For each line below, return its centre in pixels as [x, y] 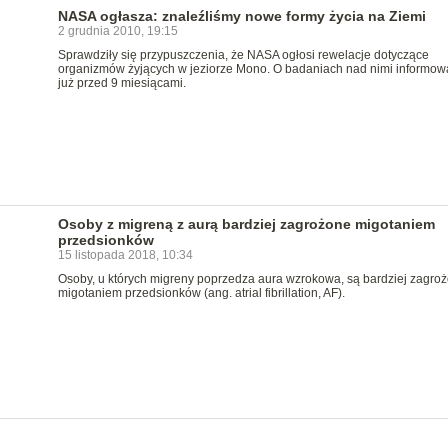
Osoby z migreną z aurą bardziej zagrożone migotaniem [246, 223]
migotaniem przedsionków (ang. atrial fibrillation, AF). [201, 292]
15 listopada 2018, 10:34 [125, 254]
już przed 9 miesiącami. [121, 83]
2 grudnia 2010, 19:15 [117, 31]
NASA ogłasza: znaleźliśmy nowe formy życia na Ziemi [241, 16]
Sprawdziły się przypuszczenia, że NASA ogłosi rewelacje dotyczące [243, 55]
